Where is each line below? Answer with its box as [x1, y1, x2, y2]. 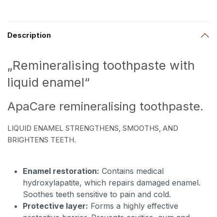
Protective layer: [23, 201, 88, 211]
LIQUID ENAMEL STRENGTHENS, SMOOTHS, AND [7, 123, 178, 133]
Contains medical [99, 166, 164, 176]
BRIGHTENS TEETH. [7, 135, 76, 144]
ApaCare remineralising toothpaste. [7, 99, 203, 113]
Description [7, 30, 51, 40]
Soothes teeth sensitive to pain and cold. [23, 189, 171, 199]
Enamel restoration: [23, 166, 99, 176]
